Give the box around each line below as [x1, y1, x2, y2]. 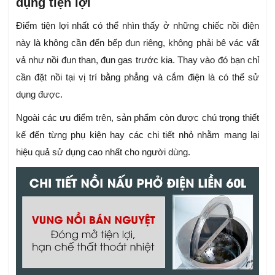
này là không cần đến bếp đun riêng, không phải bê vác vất [16, 37, 259, 48]
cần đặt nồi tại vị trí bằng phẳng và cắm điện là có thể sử [16, 71, 259, 82]
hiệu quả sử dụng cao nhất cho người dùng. [16, 146, 190, 157]
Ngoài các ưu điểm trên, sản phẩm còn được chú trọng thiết [16, 112, 259, 123]
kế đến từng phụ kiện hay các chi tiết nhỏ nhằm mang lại [16, 129, 259, 140]
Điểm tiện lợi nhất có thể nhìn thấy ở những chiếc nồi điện [16, 20, 259, 31]
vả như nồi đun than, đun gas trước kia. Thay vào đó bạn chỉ [16, 54, 259, 65]
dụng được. [16, 88, 63, 99]
